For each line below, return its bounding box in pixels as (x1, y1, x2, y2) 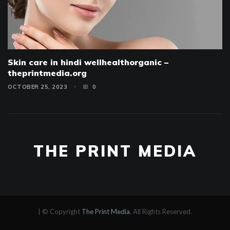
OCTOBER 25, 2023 (8, 83, 67, 91)
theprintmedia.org (8, 68, 87, 79)
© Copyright (42, 207, 82, 216)
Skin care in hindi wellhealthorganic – (8, 57, 168, 68)
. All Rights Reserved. (130, 207, 192, 216)
